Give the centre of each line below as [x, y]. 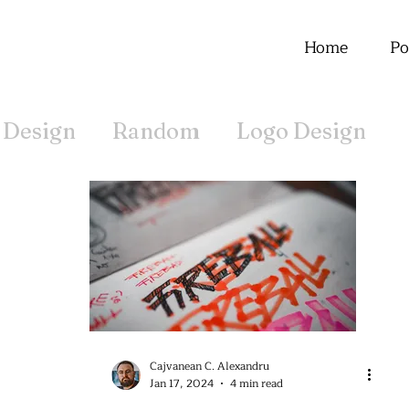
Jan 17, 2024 [182, 383]
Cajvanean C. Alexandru [210, 366]
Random [156, 131]
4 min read [257, 383]
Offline [39, 204]
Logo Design [301, 131]
